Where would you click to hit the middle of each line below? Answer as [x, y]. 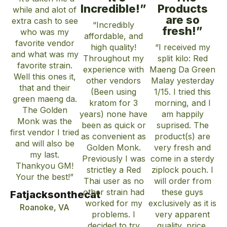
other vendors [113, 80]
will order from [182, 181]
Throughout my [113, 58]
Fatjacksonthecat [55, 194]
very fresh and [182, 147]
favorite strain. [45, 65]
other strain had [113, 192]
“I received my [182, 47]
